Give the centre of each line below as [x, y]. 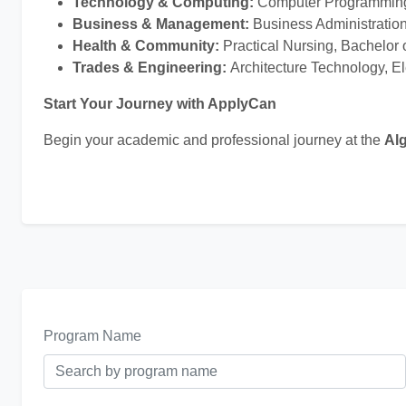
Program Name [92, 335]
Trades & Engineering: [151, 67]
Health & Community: [148, 45]
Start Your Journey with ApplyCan [160, 103]
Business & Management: [163, 24]
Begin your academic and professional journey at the [214, 140]
